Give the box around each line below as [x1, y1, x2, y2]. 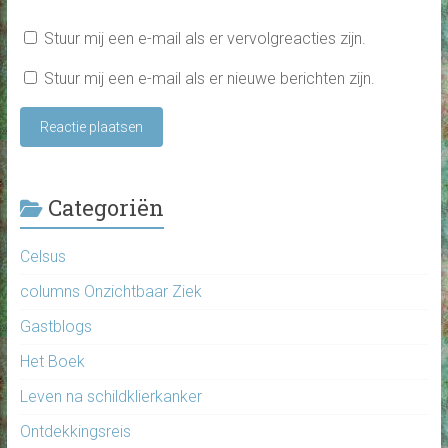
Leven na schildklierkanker [19, 386, 202, 406]
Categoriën [47, 192, 164, 222]
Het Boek [19, 351, 85, 371]
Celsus [19, 246, 66, 266]
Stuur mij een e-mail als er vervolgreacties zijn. [43, 28, 366, 48]
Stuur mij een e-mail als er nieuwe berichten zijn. [43, 68, 375, 88]
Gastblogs [19, 316, 92, 336]
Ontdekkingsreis [19, 421, 131, 441]
